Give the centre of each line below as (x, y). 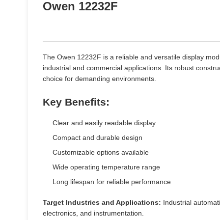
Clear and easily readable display (104, 123)
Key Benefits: (76, 102)
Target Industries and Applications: (102, 202)
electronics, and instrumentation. (94, 213)
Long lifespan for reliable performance (112, 182)
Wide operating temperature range (107, 167)
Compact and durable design (98, 137)
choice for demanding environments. (100, 79)
